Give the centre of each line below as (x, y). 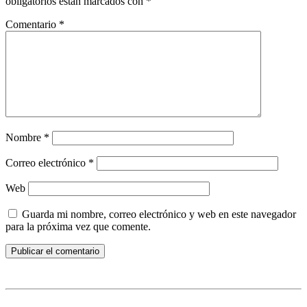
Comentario (32, 25)
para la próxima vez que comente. (78, 227)
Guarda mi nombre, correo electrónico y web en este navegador (159, 214)
